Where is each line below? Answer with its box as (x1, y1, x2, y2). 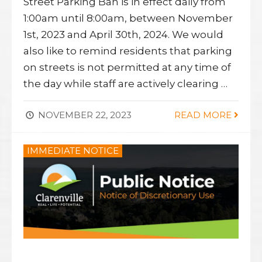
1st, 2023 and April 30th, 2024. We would (23, 28, 223, 40)
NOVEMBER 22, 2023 (36, 109, 132, 120)
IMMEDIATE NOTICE (27, 144, 119, 156)
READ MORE (174, 109, 234, 120)
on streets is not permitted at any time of (23, 61, 231, 73)
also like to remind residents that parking (23, 44, 232, 57)
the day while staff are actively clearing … (23, 77, 227, 89)
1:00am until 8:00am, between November (23, 12, 233, 24)
